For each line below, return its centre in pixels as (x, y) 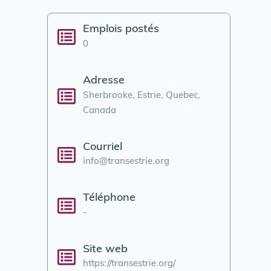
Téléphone (109, 198)
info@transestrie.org (126, 162)
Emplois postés (121, 29)
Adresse (104, 80)
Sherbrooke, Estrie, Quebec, (142, 96)
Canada (100, 111)
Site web (106, 249)
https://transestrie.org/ (129, 264)
